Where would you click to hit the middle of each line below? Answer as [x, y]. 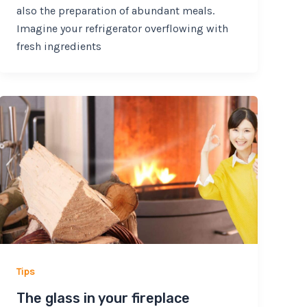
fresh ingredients [59, 46]
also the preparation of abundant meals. [116, 10]
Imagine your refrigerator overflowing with [123, 28]
